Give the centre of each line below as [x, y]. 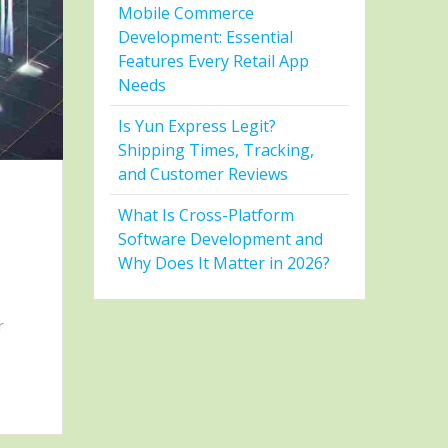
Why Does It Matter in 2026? [224, 263]
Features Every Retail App [214, 61]
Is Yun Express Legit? [197, 126]
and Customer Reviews [203, 174]
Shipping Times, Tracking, [216, 150]
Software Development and [221, 239]
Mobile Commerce [186, 13]
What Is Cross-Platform [206, 215]
